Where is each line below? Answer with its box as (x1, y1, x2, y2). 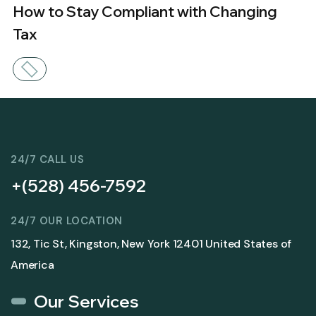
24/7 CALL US (11, 152, 84, 166)
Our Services (34, 290, 139, 312)
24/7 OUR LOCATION (11, 213, 123, 228)
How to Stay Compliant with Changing (13, 1, 277, 20)
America (11, 257, 54, 272)
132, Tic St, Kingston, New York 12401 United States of (11, 236, 292, 251)
